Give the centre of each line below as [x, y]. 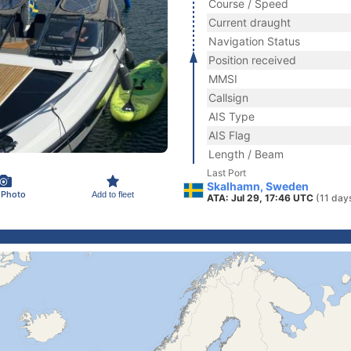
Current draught [250, 22]
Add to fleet [113, 194]
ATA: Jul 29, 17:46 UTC [261, 198]
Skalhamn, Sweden [258, 186]
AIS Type [232, 116]
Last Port [226, 173]
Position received [252, 60]
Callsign [228, 98]
